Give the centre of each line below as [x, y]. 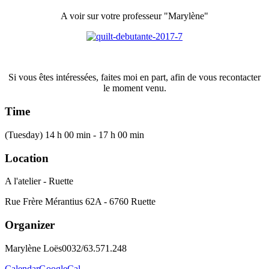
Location [27, 158]
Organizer [30, 225]
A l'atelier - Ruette [39, 181]
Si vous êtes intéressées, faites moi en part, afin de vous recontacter [134, 77]
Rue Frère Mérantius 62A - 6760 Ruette [80, 202]
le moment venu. [134, 88]
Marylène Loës [33, 248]
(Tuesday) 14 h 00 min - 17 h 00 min [74, 134]
